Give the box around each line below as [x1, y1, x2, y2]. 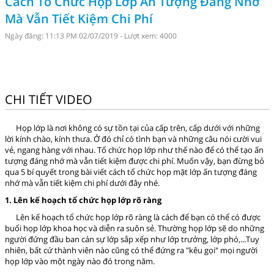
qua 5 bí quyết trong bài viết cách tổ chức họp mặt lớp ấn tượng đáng [5, 166, 257, 177]
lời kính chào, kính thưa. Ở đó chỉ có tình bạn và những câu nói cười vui [5, 133, 262, 144]
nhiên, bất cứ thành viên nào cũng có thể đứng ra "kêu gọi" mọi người [5, 244, 257, 256]
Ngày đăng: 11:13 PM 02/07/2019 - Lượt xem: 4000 [5, 30, 177, 41]
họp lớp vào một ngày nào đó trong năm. [5, 255, 155, 267]
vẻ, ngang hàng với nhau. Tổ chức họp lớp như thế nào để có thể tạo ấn [5, 144, 264, 155]
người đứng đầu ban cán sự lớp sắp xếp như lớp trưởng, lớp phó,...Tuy [5, 233, 259, 245]
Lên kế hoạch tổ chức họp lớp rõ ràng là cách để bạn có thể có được [5, 211, 261, 223]
